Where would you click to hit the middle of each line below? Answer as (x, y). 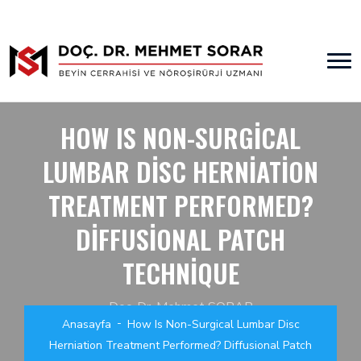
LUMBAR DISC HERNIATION (180, 171)
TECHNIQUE (180, 273)
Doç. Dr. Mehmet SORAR (180, 307)
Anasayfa (86, 324)
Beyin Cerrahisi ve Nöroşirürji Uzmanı (180, 326)
